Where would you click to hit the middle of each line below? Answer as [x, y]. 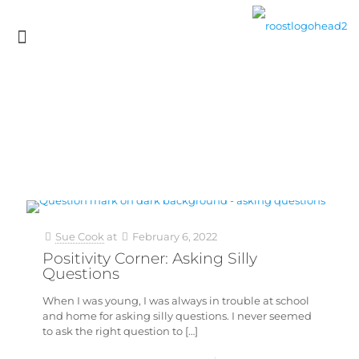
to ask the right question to [113, 331]
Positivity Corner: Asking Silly [150, 258]
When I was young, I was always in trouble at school [176, 301]
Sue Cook [80, 236]
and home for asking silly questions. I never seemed [177, 316]
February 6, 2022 [175, 236]
